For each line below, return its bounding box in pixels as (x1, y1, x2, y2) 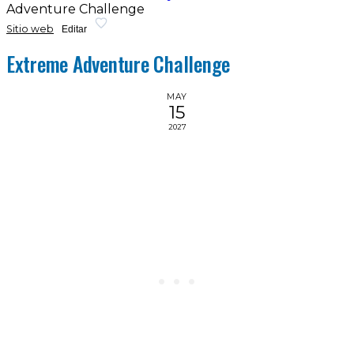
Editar (62, 23, 87, 35)
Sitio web (6, 23, 54, 36)
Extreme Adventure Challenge (6, 48, 231, 79)
